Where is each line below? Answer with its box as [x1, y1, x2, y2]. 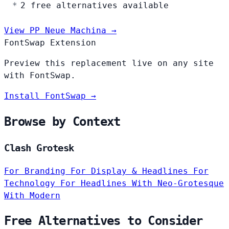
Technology [4, 178, 60, 188]
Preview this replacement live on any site [4, 58, 214, 68]
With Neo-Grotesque [132, 178, 224, 188]
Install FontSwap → [4, 90, 96, 101]
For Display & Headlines [71, 166, 193, 176]
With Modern [4, 190, 60, 200]
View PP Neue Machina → [4, 25, 117, 35]
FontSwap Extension [4, 37, 96, 48]
